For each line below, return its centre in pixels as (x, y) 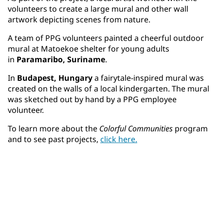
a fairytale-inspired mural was (149, 78)
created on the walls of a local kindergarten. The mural (109, 89)
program (190, 129)
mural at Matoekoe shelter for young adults (89, 49)
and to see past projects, (54, 139)
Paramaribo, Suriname (61, 60)
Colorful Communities (136, 129)
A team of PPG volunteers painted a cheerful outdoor (106, 38)
